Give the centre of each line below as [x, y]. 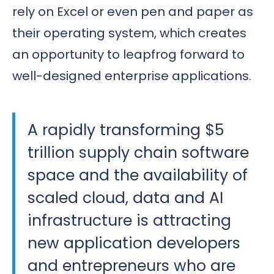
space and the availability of [138, 175]
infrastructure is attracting [129, 220]
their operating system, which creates [129, 33]
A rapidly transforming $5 [126, 130]
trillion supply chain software [138, 152]
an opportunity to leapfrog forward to [128, 55]
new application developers [134, 243]
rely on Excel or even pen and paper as [133, 12]
